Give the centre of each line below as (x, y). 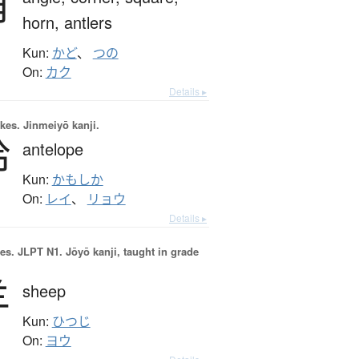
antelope (52, 149)
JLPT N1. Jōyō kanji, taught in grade (106, 252)
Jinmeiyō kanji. (59, 125)
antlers (88, 22)
